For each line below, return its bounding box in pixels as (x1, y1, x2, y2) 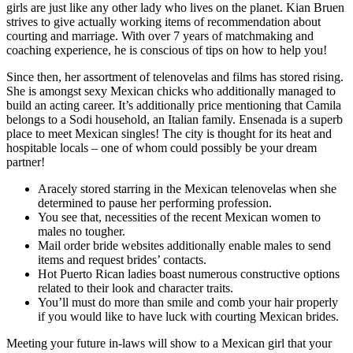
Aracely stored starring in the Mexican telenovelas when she (38, 181, 336, 195)
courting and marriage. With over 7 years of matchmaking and (6, 28, 314, 43)
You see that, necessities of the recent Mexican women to (38, 210, 321, 224)
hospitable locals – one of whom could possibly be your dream (6, 140, 317, 154)
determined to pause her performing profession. (38, 195, 272, 210)
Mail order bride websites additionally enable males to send (38, 238, 331, 252)
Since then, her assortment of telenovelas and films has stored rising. (6, 69, 344, 84)
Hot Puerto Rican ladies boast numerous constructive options (38, 266, 340, 281)
